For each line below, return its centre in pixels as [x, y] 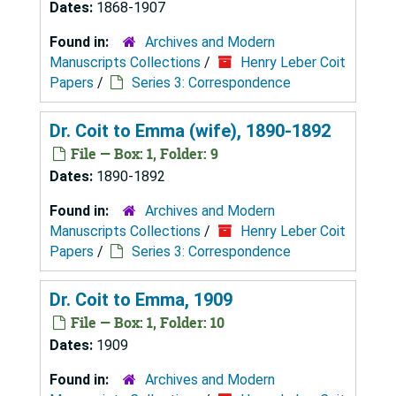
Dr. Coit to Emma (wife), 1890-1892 [190, 130]
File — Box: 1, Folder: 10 [146, 322]
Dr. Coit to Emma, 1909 [141, 299]
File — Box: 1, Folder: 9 [143, 153]
